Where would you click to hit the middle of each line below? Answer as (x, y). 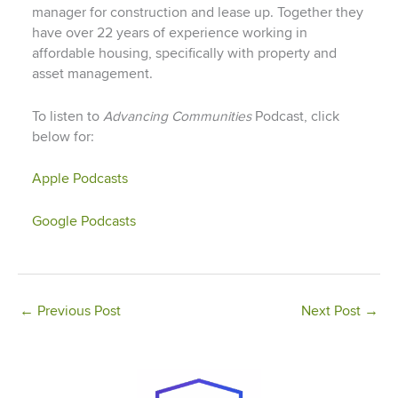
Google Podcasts (84, 222)
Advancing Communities (177, 116)
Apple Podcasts (80, 179)
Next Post (333, 311)
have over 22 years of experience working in (169, 33)
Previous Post (77, 311)
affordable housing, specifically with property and (184, 53)
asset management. (92, 74)
